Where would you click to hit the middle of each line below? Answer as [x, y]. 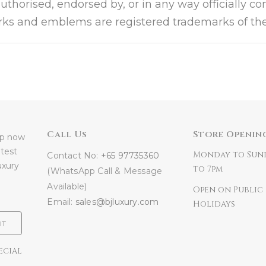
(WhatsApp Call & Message [105, 171]
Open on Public [228, 190]
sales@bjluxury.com [117, 202]
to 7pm [208, 169]
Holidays [214, 204]
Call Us [67, 134]
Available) [67, 186]
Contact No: [74, 156]
